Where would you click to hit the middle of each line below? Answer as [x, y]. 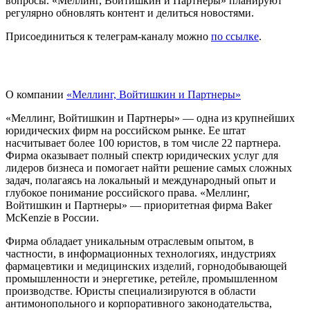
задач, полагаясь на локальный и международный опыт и [141, 180]
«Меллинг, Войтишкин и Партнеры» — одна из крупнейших [150, 118]
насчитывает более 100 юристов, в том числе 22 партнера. [143, 143]
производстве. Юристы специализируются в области [131, 291]
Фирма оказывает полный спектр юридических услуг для [142, 155]
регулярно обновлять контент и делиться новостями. [131, 12]
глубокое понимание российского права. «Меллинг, [128, 192]
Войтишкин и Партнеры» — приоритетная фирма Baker [139, 205]
